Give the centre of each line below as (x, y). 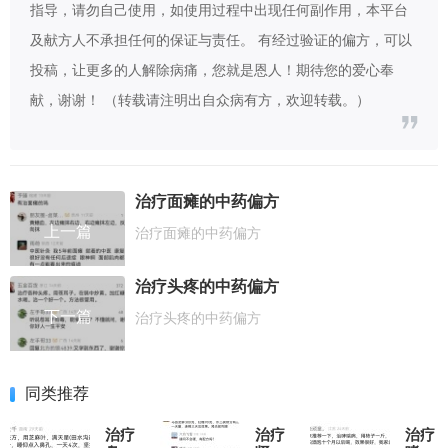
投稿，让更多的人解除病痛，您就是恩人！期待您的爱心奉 (212, 69)
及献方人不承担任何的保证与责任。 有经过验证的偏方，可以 (221, 39)
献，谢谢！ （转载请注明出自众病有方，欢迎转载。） (200, 99)
